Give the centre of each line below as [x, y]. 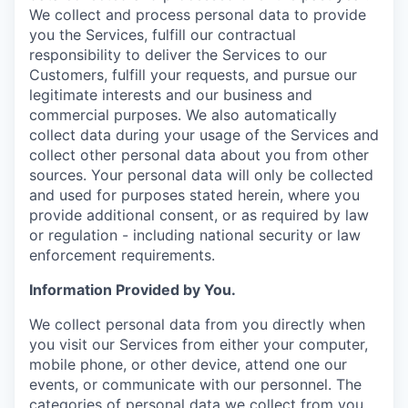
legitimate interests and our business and [171, 94]
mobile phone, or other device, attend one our [188, 364]
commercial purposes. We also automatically [183, 114]
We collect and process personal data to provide [198, 14]
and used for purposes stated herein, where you [194, 194]
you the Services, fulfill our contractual [163, 34]
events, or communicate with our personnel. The [195, 384]
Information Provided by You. [133, 289]
